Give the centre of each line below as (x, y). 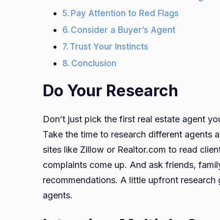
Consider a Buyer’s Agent (123, 30)
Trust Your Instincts (109, 47)
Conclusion (95, 63)
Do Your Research (110, 91)
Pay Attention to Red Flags (125, 13)
